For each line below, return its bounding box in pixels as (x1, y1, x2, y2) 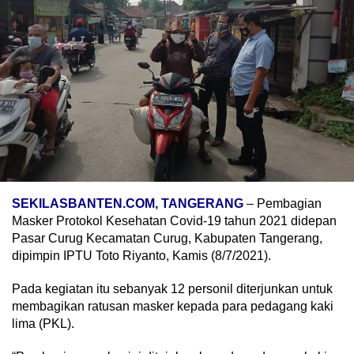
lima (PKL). (12, 317, 74, 331)
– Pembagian (243, 197, 322, 211)
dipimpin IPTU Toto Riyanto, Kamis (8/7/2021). (12, 249, 271, 263)
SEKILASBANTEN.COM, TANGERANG (12, 197, 243, 211)
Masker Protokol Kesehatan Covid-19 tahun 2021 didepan (12, 214, 337, 228)
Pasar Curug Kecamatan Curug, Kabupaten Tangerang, (12, 232, 322, 246)
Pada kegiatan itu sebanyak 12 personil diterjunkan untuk (12, 282, 333, 296)
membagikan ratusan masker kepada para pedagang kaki (12, 299, 333, 314)
